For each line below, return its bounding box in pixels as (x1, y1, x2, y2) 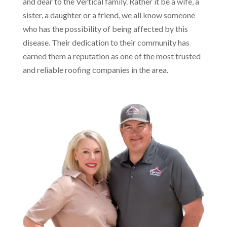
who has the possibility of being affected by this (22, 23, 188, 33)
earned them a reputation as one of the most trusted (22, 51, 201, 61)
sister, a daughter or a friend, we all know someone (22, 10, 195, 20)
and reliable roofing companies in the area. (22, 64, 168, 74)
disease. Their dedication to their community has (22, 37, 190, 47)
